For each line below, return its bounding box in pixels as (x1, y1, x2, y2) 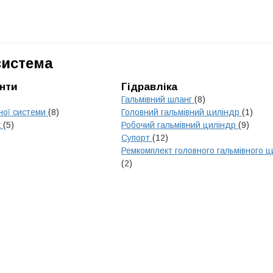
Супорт (121, 133, 152, 143)
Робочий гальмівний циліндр (121, 120, 238, 130)
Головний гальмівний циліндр (121, 107, 242, 117)
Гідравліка (121, 81, 177, 93)
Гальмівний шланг (121, 94, 194, 104)
